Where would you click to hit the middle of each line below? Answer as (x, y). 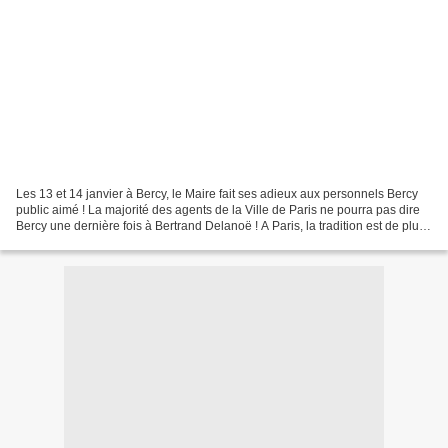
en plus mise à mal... (71, 241)
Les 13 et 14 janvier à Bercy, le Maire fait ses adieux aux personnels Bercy (217, 193)
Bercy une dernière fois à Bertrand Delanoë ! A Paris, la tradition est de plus (220, 225)
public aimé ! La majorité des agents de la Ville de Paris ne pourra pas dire (218, 209)
